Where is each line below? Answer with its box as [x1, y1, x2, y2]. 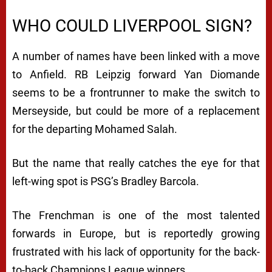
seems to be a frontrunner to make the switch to [12, 86, 260, 100]
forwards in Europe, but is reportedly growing [12, 227, 260, 240]
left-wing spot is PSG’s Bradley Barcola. [12, 175, 199, 188]
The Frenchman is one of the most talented [12, 209, 260, 222]
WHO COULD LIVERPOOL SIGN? [12, 16, 252, 36]
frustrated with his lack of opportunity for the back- [12, 245, 260, 259]
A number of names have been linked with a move [12, 50, 260, 63]
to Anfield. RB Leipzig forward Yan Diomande [12, 68, 260, 81]
